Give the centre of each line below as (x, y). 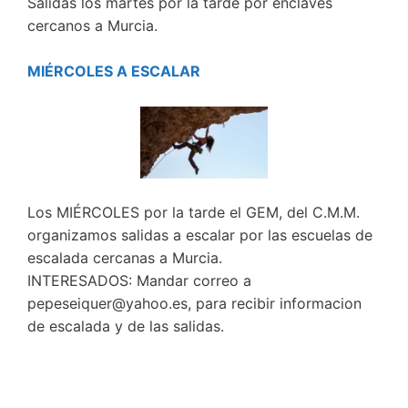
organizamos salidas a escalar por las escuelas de (200, 235)
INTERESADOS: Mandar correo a (139, 280)
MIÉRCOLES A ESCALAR (114, 71)
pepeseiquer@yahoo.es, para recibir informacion (194, 303)
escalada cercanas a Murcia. (125, 257)
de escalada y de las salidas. (126, 326)
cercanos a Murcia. (92, 26)
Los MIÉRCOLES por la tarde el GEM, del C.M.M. (194, 212)
